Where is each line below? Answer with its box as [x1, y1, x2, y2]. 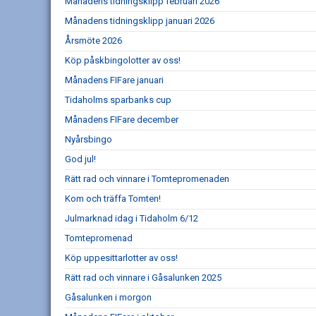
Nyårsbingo [65, 134, 112, 145]
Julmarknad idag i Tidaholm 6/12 [65, 213, 198, 224]
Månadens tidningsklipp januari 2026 [65, 16, 214, 26]
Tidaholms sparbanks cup [65, 95, 171, 105]
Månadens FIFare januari [65, 75, 164, 85]
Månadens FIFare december [65, 114, 178, 125]
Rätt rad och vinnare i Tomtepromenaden [65, 174, 229, 184]
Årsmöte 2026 [65, 35, 122, 46]
